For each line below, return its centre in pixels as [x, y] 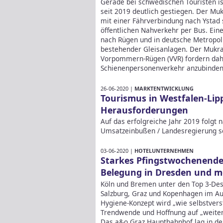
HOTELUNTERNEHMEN [164, 151]
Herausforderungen [144, 110]
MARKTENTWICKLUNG [164, 88]
